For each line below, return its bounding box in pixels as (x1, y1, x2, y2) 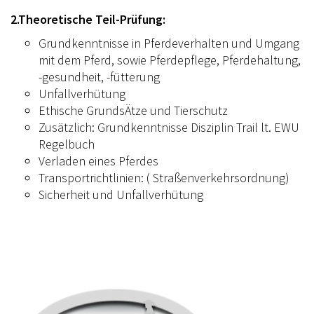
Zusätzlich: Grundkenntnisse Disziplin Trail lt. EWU (39, 118, 299, 135)
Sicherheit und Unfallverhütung (39, 186, 203, 203)
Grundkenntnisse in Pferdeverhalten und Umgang (39, 34, 299, 51)
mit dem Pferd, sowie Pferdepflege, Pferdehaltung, (39, 51, 301, 68)
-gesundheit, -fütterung (39, 68, 160, 85)
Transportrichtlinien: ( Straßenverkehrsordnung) (39, 169, 289, 186)
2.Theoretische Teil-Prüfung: (11, 11, 165, 27)
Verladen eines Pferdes (39, 152, 158, 169)
